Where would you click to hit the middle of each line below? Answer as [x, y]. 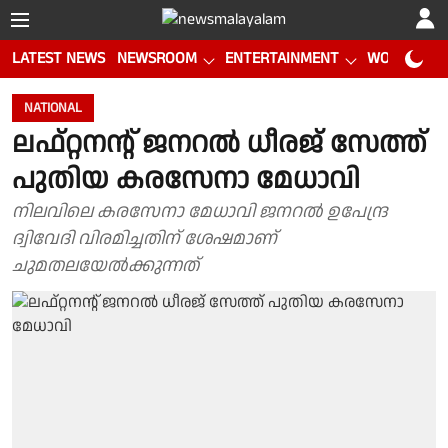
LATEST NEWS [58, 58]
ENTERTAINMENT [282, 58]
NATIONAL [53, 108]
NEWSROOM [157, 58]
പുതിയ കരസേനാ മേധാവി [186, 180]
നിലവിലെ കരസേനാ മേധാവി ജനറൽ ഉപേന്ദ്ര [200, 211]
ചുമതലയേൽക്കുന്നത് [105, 265]
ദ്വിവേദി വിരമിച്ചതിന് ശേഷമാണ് [144, 238]
